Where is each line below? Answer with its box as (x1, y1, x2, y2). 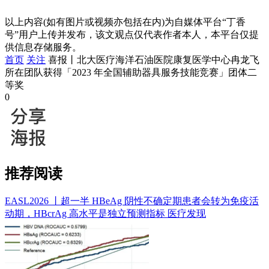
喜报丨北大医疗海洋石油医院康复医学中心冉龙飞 (48, 55, 259, 65)
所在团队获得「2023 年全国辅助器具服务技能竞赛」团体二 (5, 67, 257, 78)
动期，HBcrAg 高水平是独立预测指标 (5, 208, 168, 219)
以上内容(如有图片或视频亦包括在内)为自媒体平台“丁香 (5, 17, 246, 28)
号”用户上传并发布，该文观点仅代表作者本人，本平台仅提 (5, 29, 259, 40)
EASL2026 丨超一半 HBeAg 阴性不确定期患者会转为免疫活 (5, 196, 259, 207)
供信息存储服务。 (5, 42, 82, 53)
